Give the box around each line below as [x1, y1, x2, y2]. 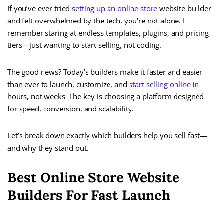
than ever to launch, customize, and [7, 79, 129, 89]
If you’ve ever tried [7, 3, 72, 14]
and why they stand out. [7, 143, 88, 153]
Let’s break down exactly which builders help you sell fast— [7, 131, 207, 141]
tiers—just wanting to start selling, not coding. [7, 40, 163, 50]
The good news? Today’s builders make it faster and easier [7, 67, 202, 77]
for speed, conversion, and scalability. [7, 104, 136, 114]
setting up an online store [72, 3, 157, 14]
